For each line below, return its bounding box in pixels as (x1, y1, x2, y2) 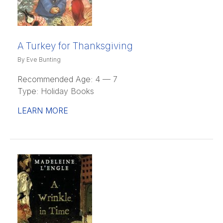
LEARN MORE (17, 105, 68, 115)
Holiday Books (38, 86, 94, 96)
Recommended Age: (17, 74, 93, 84)
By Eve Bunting (17, 55, 61, 63)
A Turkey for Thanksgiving (17, 40, 133, 52)
